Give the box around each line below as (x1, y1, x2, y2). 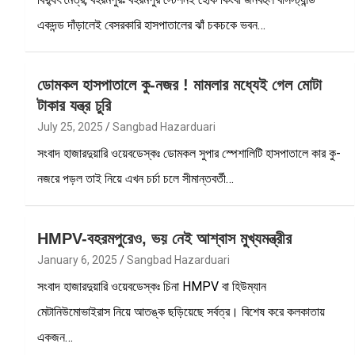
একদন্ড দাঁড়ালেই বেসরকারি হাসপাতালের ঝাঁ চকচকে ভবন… (37, 17, 265, 32)
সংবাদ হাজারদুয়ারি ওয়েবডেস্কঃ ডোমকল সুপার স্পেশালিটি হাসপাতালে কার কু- (37, 145, 341, 161)
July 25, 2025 (37, 120, 103, 133)
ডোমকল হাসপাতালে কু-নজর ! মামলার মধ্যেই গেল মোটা (37, 75, 322, 94)
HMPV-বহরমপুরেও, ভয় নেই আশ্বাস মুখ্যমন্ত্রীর (37, 229, 292, 247)
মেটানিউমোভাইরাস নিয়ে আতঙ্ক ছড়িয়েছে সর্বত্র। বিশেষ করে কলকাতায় (37, 303, 325, 319)
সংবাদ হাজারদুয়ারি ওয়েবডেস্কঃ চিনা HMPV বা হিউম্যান (37, 278, 266, 294)
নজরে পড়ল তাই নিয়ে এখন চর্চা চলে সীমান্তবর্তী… (37, 170, 234, 186)
